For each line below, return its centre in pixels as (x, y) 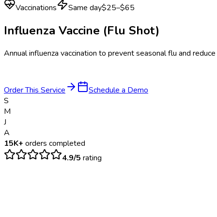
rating (91, 158)
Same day (85, 8)
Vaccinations (36, 8)
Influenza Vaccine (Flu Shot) (82, 30)
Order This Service (35, 90)
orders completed (54, 143)
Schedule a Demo (118, 90)
